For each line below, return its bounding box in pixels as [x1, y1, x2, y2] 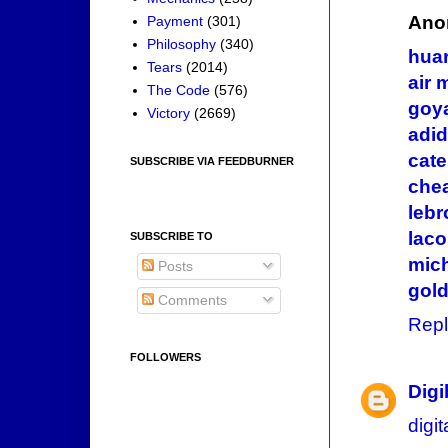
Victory [147, 105, 191, 122]
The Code [147, 82, 211, 99]
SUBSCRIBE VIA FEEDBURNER [130, 154, 294, 167]
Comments [154, 291, 227, 308]
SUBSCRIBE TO [130, 229, 213, 242]
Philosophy [147, 36, 217, 53]
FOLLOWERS [130, 350, 201, 363]
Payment [147, 13, 204, 30]
